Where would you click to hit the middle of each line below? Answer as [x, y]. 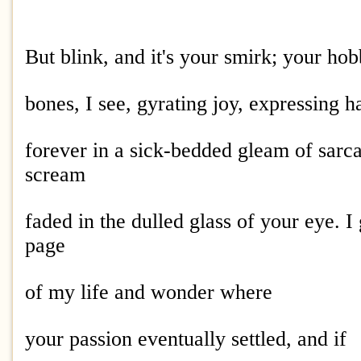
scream [58, 174]
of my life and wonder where [151, 292]
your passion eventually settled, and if [186, 339]
